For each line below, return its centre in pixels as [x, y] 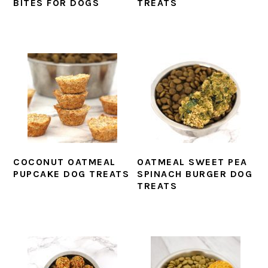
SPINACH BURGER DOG [195, 174]
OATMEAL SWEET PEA [192, 162]
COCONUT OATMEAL [65, 162]
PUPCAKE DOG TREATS [71, 174]
